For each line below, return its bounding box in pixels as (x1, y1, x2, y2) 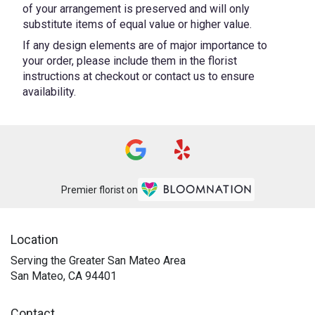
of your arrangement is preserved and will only (22, 1, 250, 15)
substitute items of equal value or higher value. (22, 17, 252, 31)
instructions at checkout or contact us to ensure (22, 69, 255, 83)
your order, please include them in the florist (22, 53, 237, 67)
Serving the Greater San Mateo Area (11, 253, 186, 267)
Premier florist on (60, 184, 138, 196)
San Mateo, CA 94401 (11, 269, 117, 283)
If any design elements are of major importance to (22, 38, 267, 52)
